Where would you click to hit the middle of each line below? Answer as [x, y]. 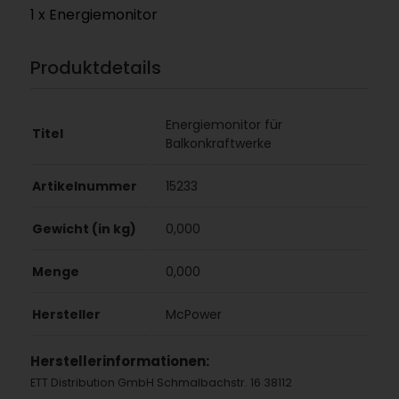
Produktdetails [95, 67]
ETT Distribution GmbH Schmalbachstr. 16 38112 [161, 383]
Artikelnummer [84, 187]
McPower [193, 315]
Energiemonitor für [224, 125]
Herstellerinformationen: [119, 362]
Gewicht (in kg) [84, 229]
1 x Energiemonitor [94, 14]
